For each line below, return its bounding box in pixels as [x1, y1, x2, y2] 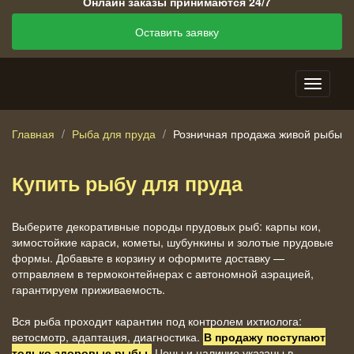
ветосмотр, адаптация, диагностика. [12, 328, 203, 345]
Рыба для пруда [72, 125, 156, 141]
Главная [12, 125, 55, 141]
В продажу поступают [204, 328, 326, 345]
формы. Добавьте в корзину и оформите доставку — [12, 249, 284, 265]
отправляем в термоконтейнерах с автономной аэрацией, [12, 265, 314, 281]
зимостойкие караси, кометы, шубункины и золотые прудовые [12, 233, 333, 250]
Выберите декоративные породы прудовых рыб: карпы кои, [12, 217, 321, 234]
